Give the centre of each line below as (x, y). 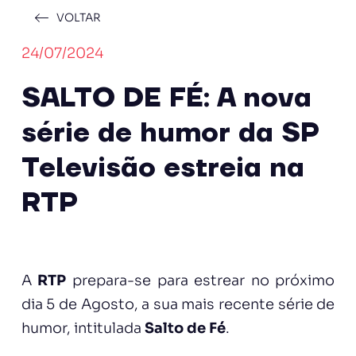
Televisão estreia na (163, 168)
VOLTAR (78, 17)
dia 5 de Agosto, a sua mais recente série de (178, 304)
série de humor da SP (170, 133)
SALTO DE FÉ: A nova (166, 99)
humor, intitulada (83, 328)
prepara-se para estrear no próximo (201, 281)
